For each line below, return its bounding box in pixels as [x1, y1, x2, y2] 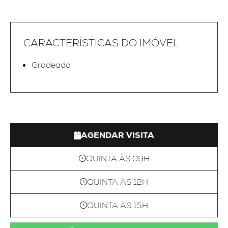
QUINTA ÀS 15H [87, 200, 148, 211]
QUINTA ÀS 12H [87, 177, 148, 188]
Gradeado [32, 60, 71, 71]
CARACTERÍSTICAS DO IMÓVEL [23, 36, 179, 49]
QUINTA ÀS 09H [85, 153, 150, 164]
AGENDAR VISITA [81, 130, 154, 141]
